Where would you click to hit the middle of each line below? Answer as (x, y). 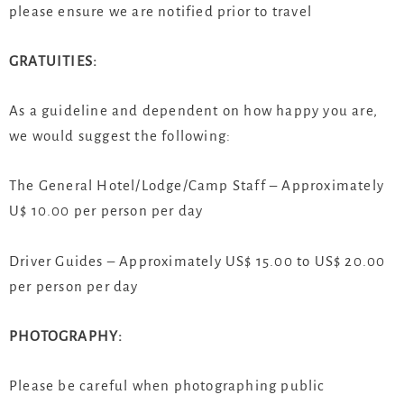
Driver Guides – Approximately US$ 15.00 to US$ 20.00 (197, 261)
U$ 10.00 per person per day (106, 211)
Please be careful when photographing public (167, 385)
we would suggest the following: (120, 136)
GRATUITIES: (54, 61)
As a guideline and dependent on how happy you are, (194, 111)
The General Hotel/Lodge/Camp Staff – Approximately (197, 186)
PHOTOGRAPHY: (66, 335)
